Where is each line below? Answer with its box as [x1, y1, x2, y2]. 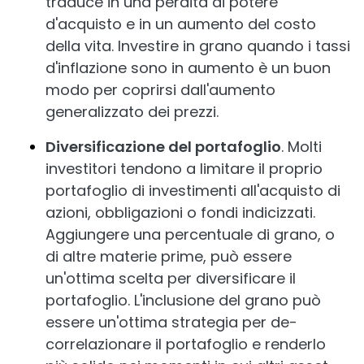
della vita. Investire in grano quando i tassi [45, 35, 350, 56]
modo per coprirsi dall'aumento [45, 79, 275, 100]
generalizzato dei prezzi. [45, 101, 219, 122]
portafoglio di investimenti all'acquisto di [45, 180, 340, 201]
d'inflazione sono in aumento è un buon [45, 57, 331, 78]
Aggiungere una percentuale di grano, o [45, 223, 335, 245]
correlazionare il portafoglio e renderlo [45, 333, 326, 354]
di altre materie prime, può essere [45, 245, 292, 266]
